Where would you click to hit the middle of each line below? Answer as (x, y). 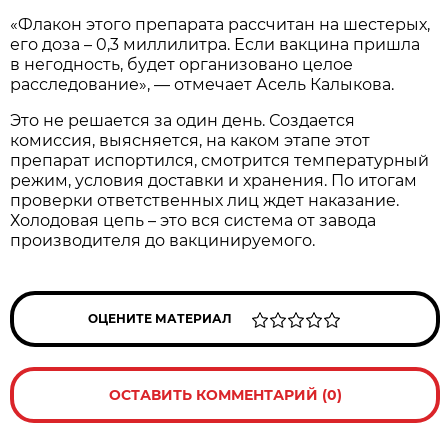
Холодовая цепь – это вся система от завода (193, 220)
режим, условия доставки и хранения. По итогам (214, 180)
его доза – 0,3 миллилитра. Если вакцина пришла (215, 44)
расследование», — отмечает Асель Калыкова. (202, 84)
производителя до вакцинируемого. (163, 240)
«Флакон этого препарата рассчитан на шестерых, (220, 24)
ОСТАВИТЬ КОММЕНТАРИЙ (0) (225, 394)
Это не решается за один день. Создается (183, 120)
